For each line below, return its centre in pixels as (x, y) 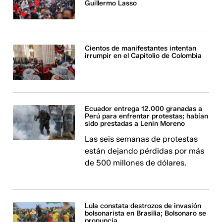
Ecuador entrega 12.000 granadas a (144, 109)
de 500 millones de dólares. (136, 163)
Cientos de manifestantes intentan (141, 49)
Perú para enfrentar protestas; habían (147, 116)
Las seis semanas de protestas (141, 139)
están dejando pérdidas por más (145, 151)
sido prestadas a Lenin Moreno (135, 123)
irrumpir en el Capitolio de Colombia (143, 56)
